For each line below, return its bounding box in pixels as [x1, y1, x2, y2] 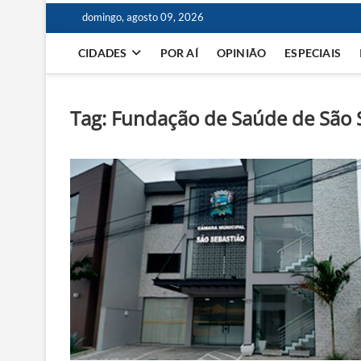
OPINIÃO [216, 46, 267, 60]
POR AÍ [160, 46, 198, 60]
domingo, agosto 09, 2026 [82, 10, 204, 23]
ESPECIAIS [284, 46, 342, 60]
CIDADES [78, 46, 127, 60]
